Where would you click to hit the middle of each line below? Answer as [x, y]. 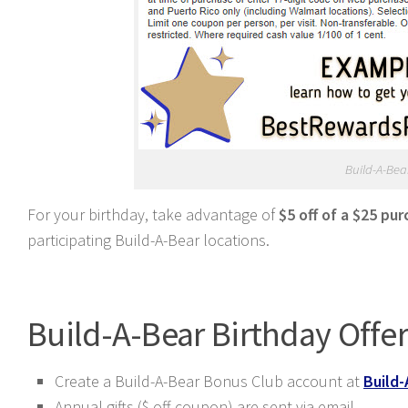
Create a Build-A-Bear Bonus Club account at [209, 381]
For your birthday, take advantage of [153, 214]
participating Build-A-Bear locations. [148, 240]
